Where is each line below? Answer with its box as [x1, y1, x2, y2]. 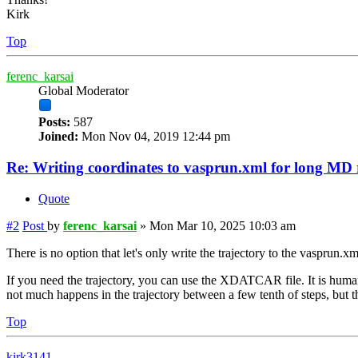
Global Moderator [38, 84, 129, 98]
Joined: [38, 129, 78, 144]
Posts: [38, 115, 70, 129]
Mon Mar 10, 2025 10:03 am [149, 218, 296, 233]
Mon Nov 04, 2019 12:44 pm [78, 129, 230, 144]
